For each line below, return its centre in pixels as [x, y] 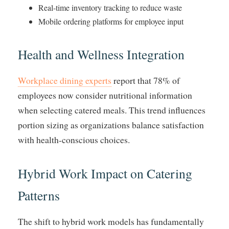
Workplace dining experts [65, 81]
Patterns [39, 196]
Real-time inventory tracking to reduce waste [110, 8]
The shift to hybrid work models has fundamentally [111, 222]
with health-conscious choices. [74, 140]
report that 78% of [146, 81]
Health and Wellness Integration [101, 54]
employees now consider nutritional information [105, 95]
